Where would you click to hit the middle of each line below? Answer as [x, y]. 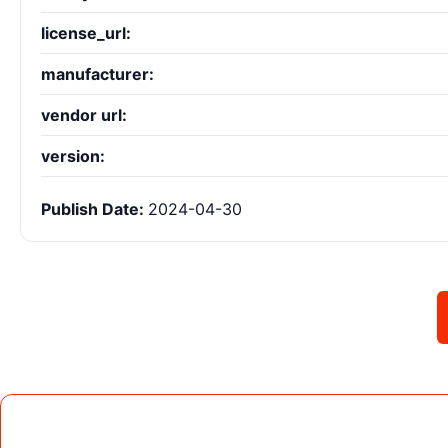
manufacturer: [97, 74]
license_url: [86, 33]
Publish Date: [94, 209]
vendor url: [84, 115]
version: [73, 156]
